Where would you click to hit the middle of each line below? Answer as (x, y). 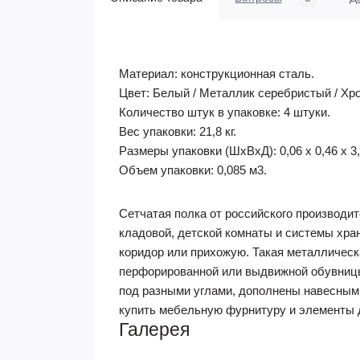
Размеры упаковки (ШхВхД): (198, 151)
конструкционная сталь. (254, 74)
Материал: (148, 74)
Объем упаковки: (166, 170)
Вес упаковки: (157, 131)
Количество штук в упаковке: (200, 112)
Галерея (154, 329)
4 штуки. (313, 112)
